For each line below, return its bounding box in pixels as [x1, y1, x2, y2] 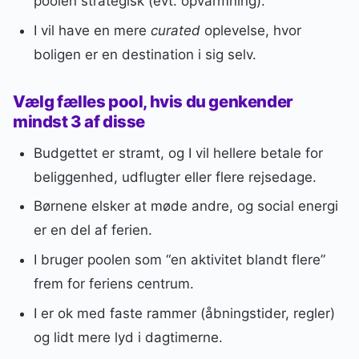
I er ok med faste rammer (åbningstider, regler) [33, 305, 335, 321]
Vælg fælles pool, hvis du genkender [13, 91, 293, 111]
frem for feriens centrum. [33, 276, 194, 292]
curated [150, 22, 200, 39]
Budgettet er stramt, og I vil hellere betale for [33, 144, 323, 161]
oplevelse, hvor [200, 22, 301, 39]
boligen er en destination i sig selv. [33, 46, 256, 63]
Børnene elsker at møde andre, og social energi [33, 198, 338, 215]
